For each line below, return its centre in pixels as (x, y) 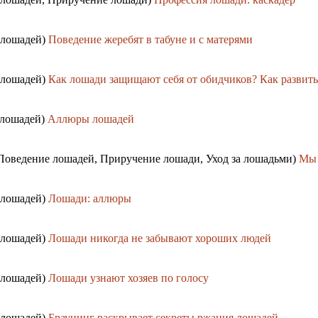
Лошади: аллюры (90, 199)
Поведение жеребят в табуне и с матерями (150, 40)
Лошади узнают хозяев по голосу (128, 278)
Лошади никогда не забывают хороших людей (160, 238)
